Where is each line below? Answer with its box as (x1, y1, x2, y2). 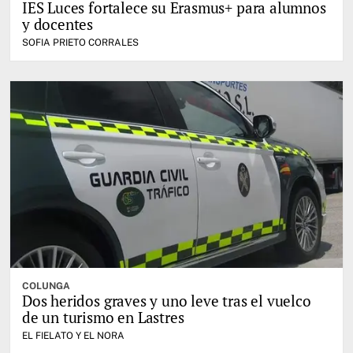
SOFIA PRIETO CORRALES (22, 36, 139, 48)
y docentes (22, 13, 94, 34)
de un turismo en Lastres (22, 307, 184, 327)
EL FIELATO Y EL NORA (22, 329, 124, 341)
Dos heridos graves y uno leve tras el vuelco (22, 290, 311, 310)
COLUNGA (22, 280, 70, 292)
